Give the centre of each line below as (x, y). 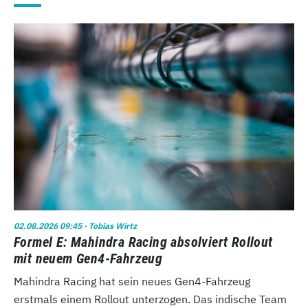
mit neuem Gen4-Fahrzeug (88, 259)
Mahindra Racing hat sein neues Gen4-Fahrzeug (132, 282)
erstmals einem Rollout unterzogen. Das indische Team (150, 299)
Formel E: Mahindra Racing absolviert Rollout (143, 242)
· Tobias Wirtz (109, 226)
